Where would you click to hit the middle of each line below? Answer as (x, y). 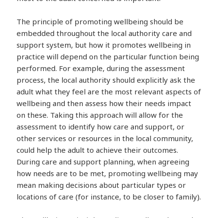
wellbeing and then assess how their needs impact (104, 103)
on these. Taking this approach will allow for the (100, 115)
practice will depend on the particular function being (108, 57)
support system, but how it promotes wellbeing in (104, 45)
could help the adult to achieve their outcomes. (98, 150)
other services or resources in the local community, (105, 138)
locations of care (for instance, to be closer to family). (109, 197)
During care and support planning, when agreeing (103, 162)
